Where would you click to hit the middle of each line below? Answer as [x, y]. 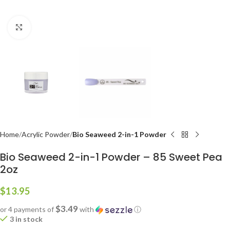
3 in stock [26, 219]
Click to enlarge [55, 27]
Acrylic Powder [46, 134]
